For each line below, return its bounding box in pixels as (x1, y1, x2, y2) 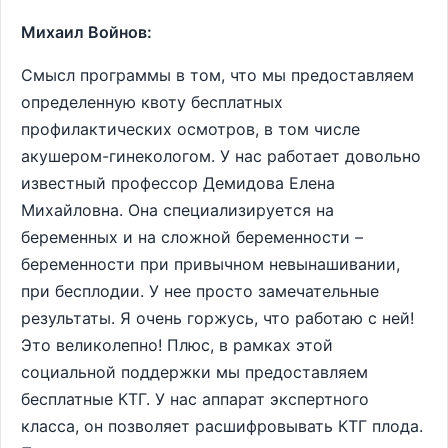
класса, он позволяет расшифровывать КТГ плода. (21, 416, 423, 436)
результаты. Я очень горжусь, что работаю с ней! (21, 308, 414, 328)
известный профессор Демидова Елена (21, 173, 335, 193)
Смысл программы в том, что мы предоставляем (21, 65, 414, 85)
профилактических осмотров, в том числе (21, 119, 360, 139)
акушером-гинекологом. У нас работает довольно (21, 146, 421, 166)
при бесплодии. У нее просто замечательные (21, 281, 379, 301)
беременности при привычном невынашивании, (21, 254, 400, 274)
